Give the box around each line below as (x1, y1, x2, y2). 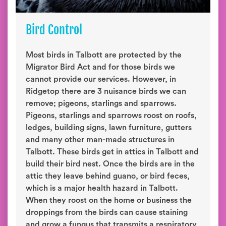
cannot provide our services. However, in (26, 75, 176, 83)
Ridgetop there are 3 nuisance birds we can (26, 87, 186, 95)
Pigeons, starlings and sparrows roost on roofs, (26, 111, 197, 120)
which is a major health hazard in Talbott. (26, 184, 178, 192)
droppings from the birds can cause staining (26, 208, 188, 216)
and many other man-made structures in (26, 136, 175, 144)
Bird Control (26, 22, 82, 37)
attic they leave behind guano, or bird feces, (26, 172, 190, 180)
